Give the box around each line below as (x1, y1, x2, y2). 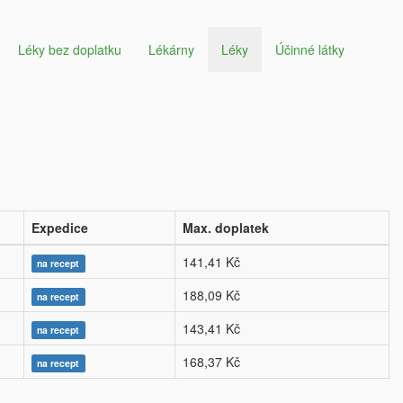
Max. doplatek (183, 219, 269, 237)
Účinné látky (275, 40, 345, 58)
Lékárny (148, 40, 194, 58)
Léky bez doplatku (18, 40, 121, 58)
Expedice (31, 219, 88, 237)
